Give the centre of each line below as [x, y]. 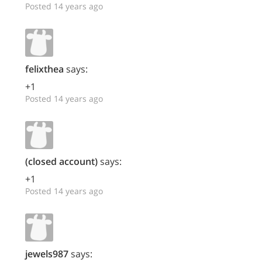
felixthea [44, 69]
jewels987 [47, 254]
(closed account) [61, 161]
